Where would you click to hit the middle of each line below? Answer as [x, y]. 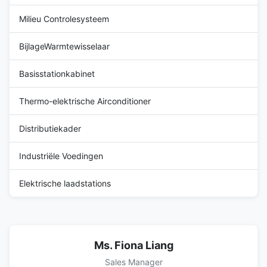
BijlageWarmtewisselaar [64, 46]
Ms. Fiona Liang [133, 245]
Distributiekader [50, 128]
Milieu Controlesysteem [64, 18]
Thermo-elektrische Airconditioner [85, 101]
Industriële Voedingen [61, 156]
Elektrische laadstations [65, 183]
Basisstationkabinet [57, 73]
